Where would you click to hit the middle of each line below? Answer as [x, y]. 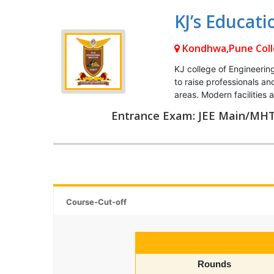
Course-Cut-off [96, 202]
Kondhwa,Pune [217, 48]
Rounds [214, 264]
